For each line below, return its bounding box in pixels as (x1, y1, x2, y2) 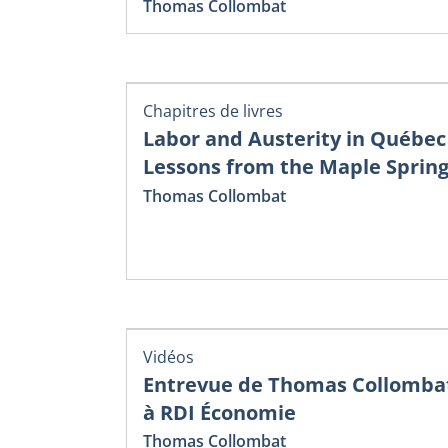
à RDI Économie (143, 398, 296, 426)
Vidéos (143, 345, 194, 368)
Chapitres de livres (143, 100, 283, 123)
